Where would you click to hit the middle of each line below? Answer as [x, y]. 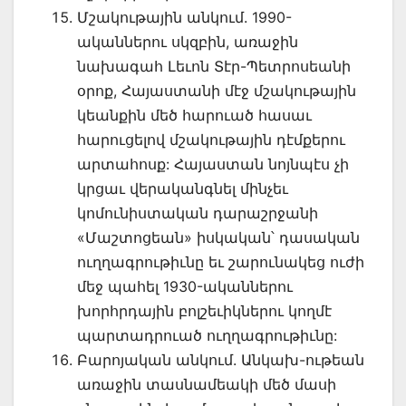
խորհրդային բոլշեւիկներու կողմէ [204, 310]
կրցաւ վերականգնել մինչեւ [183, 188]
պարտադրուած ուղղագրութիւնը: [207, 335]
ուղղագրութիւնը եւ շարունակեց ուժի [221, 261]
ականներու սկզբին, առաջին [188, 41]
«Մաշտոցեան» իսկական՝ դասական [218, 237]
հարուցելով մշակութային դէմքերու [211, 139]
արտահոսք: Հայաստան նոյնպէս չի [213, 164]
